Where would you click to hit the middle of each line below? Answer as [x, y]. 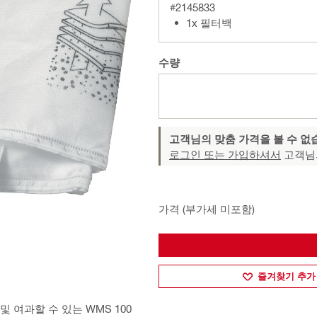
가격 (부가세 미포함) [207, 209]
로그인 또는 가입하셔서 [225, 154]
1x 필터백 [209, 23]
